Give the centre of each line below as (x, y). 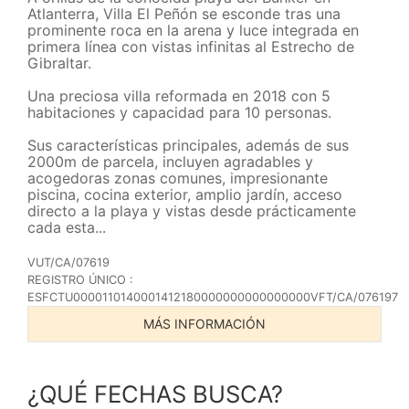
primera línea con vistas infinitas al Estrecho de (191, 47)
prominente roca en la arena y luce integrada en (193, 31)
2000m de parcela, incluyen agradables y (170, 162)
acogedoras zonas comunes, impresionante (178, 178)
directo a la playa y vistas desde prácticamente (192, 211)
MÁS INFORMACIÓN (204, 324)
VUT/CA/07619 (68, 263)
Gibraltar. (59, 63)
